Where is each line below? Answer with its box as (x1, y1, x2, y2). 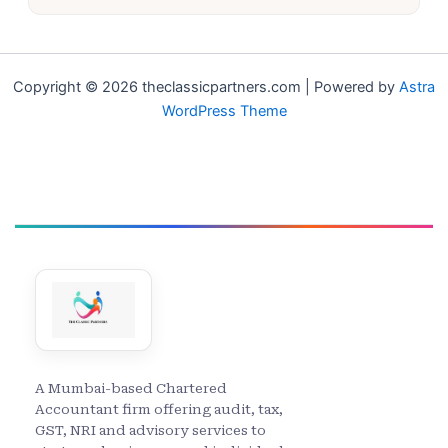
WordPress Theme (161, 102, 287, 121)
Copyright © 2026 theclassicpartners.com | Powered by (13, 78, 399, 97)
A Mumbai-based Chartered (35, 381, 227, 397)
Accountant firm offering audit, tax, (35, 402, 283, 418)
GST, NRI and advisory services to (35, 423, 266, 439)
